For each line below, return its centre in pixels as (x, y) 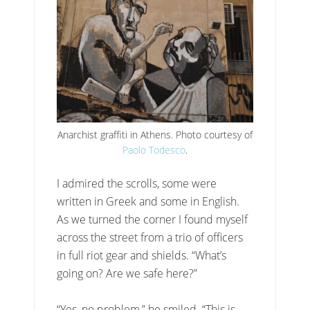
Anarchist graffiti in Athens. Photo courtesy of (155, 134)
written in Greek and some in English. (148, 201)
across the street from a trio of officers (150, 237)
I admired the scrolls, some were (137, 183)
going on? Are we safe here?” (127, 273)
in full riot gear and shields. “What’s (142, 255)
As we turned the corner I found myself (153, 219)
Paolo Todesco (154, 149)
